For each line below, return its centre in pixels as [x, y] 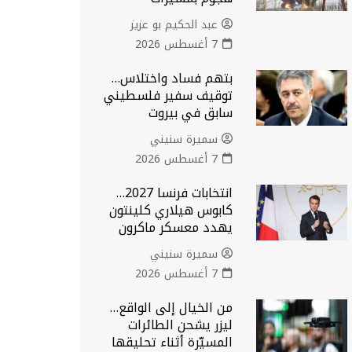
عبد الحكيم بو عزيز [174, 24]
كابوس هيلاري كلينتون [171, 210]
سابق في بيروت [191, 113]
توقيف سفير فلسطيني [169, 95]
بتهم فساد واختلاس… [172, 78]
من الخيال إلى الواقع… [172, 308]
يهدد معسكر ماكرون [176, 227]
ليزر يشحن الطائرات [181, 325]
